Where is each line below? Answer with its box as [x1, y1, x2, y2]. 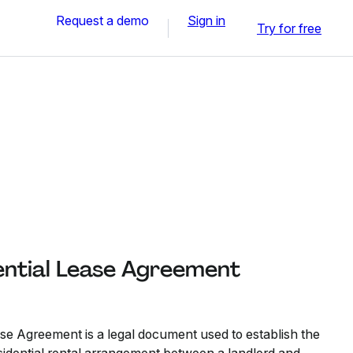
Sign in [188, 12, 225, 28]
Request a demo [56, 12, 149, 28]
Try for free [257, 20, 321, 36]
